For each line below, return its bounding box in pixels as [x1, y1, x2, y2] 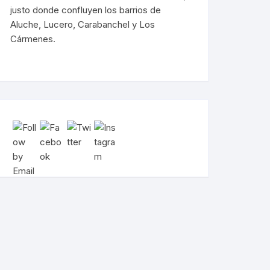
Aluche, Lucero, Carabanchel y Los [10, 18, 155, 30]
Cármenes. [10, 33, 55, 45]
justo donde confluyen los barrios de [10, 4, 161, 16]
